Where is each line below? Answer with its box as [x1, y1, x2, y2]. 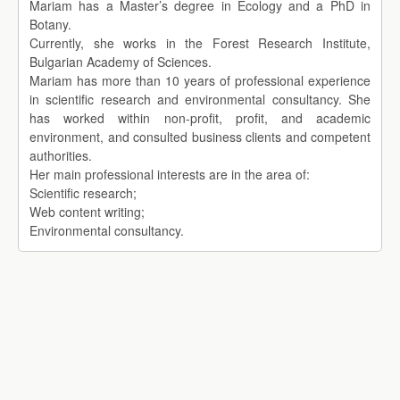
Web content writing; [29, 203, 145, 221]
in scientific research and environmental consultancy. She [29, 90, 371, 109]
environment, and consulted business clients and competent [29, 128, 371, 146]
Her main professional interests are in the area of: [29, 165, 310, 184]
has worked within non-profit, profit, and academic [29, 109, 371, 128]
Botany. [29, 15, 71, 34]
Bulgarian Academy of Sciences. [29, 53, 212, 71]
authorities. [29, 146, 92, 165]
